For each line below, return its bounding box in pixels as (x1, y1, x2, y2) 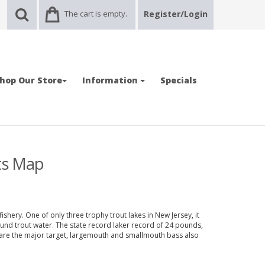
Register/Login (144, 8, 208, 20)
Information (82, 75, 140, 86)
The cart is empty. (64, 8, 127, 19)
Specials (160, 75, 197, 86)
